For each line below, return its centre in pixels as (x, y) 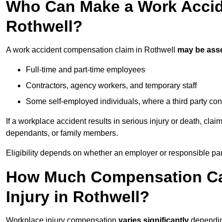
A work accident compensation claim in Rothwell (92, 50)
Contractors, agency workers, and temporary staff (111, 86)
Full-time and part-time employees (85, 70)
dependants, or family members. (62, 133)
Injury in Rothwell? (78, 197)
